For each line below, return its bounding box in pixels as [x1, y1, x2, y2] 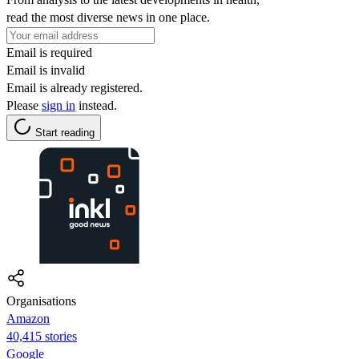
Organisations [6, 293, 76, 308]
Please [6, 98, 42, 112]
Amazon [6, 311, 50, 325]
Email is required [6, 45, 92, 59]
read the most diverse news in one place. [6, 10, 210, 24]
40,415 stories [6, 329, 77, 343]
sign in [42, 98, 75, 112]
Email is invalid [6, 63, 85, 77]
